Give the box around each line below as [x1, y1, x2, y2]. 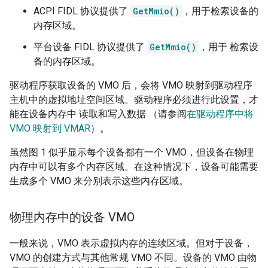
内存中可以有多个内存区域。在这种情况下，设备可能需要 [10, 161, 258, 173]
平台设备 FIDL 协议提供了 [33, 41, 147, 53]
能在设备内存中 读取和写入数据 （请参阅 [10, 108, 187, 120]
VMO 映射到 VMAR [10, 123, 90, 135]
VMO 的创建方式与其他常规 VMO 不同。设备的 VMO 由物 [10, 252, 257, 264]
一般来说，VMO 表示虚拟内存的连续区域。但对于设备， [10, 237, 253, 249]
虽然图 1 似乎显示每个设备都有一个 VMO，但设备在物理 [10, 147, 254, 159]
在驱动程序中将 [187, 108, 254, 120]
